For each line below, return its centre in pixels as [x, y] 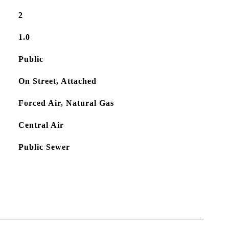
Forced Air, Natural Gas [66, 103]
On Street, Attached [57, 81]
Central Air [41, 125]
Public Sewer [44, 147]
